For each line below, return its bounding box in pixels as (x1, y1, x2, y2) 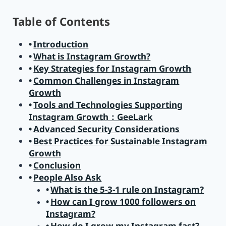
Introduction (33, 38, 89, 50)
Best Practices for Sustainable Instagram (33, 135, 208, 147)
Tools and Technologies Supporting (33, 99, 183, 111)
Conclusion (33, 159, 81, 172)
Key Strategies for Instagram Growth (33, 63, 192, 75)
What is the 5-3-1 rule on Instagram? (50, 184, 204, 196)
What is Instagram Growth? (33, 50, 151, 63)
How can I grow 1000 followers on (50, 196, 196, 208)
